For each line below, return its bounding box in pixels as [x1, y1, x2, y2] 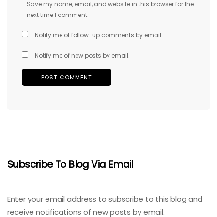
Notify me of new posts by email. [35, 51, 130, 60]
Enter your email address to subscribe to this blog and [7, 194, 202, 204]
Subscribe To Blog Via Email [7, 157, 133, 171]
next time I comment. [27, 11, 89, 19]
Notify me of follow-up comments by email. [35, 31, 163, 40]
